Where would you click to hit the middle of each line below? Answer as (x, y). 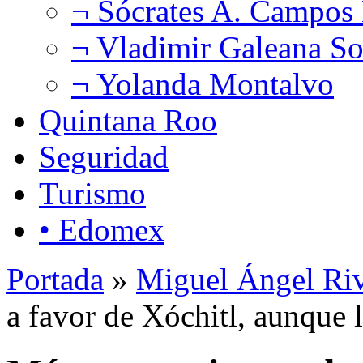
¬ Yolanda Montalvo (203, 83)
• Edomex (102, 229)
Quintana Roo (128, 120)
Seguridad (104, 156)
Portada (55, 279)
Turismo (92, 193)
